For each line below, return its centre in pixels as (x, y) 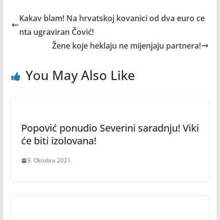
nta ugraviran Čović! (56, 32)
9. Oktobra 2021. (49, 160)
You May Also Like (80, 75)
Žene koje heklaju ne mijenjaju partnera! (127, 46)
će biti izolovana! (58, 141)
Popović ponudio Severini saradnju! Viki (110, 128)
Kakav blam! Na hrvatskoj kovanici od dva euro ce (112, 18)
